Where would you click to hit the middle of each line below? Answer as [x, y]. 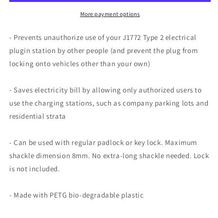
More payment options [110, 14]
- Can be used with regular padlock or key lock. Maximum [103, 142]
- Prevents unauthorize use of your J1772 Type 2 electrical [103, 37]
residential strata [38, 116]
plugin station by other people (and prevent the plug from [104, 50]
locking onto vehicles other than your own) [80, 63]
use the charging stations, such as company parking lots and [109, 103]
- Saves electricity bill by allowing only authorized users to [106, 90]
